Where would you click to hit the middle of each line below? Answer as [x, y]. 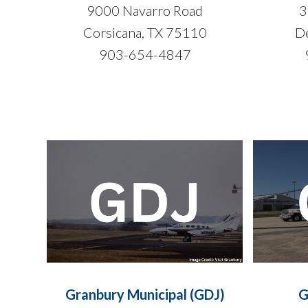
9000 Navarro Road [145, 11]
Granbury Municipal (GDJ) [145, 295]
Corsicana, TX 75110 [145, 33]
